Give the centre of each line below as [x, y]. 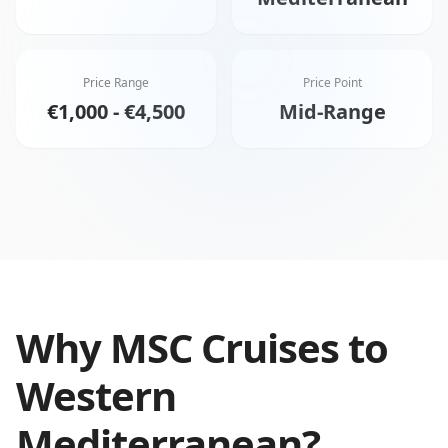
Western [96, 395]
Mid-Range [332, 111]
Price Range [116, 82]
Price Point [332, 82]
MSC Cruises [224, 347]
